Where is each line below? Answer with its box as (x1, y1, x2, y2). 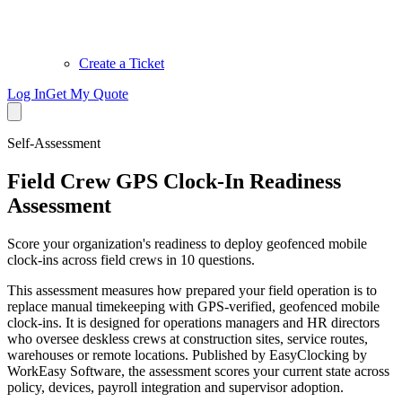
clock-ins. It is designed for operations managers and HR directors (7, 314, 380, 330)
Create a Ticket (79, 56, 164, 71)
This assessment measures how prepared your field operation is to (7, 282, 377, 298)
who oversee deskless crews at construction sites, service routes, (7, 330, 368, 346)
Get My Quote (46, 86, 128, 101)
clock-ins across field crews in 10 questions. (7, 251, 255, 267)
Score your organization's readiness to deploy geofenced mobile (7, 235, 367, 251)
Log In (7, 86, 46, 101)
